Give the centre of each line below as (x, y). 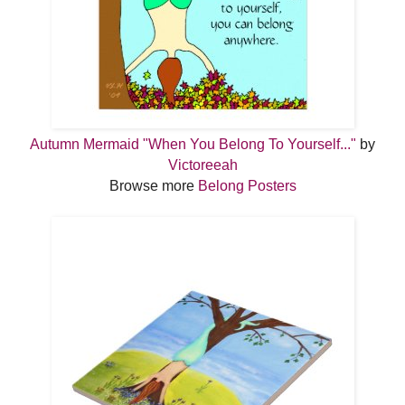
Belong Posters (247, 185)
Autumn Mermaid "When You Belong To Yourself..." (193, 144)
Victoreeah (202, 165)
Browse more (153, 185)
